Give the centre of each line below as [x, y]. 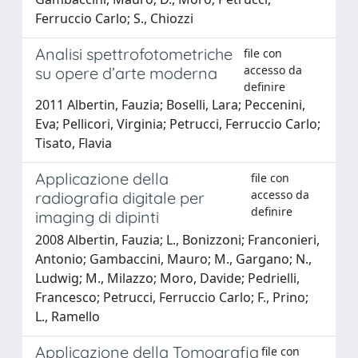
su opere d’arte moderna [126, 73]
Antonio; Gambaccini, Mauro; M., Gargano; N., [173, 259]
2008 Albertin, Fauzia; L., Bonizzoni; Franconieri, [177, 239]
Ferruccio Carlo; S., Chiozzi [114, 18]
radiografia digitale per [120, 197]
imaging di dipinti [97, 217]
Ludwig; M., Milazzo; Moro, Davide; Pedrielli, [167, 278]
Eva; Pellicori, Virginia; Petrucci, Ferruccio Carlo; [178, 123]
